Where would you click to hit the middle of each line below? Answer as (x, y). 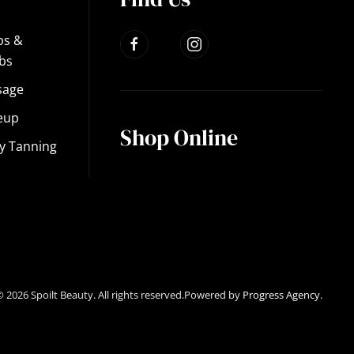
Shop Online (179, 137)
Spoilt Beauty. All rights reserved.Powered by (136, 294)
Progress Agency (282, 294)
